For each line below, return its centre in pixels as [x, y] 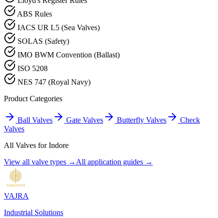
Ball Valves [35, 120]
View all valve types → [40, 162]
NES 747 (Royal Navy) [54, 82]
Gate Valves [85, 120]
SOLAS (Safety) [43, 41]
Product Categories [33, 99]
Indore [59, 145]
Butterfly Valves [142, 120]
